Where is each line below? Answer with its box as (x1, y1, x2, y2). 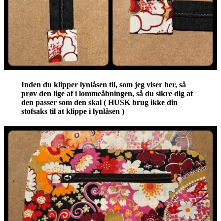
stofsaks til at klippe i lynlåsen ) (21, 107, 124, 116)
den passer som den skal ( (21, 98, 108, 107)
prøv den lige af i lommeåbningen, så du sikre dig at (21, 89, 193, 98)
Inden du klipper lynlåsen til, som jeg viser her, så (21, 80, 186, 89)
